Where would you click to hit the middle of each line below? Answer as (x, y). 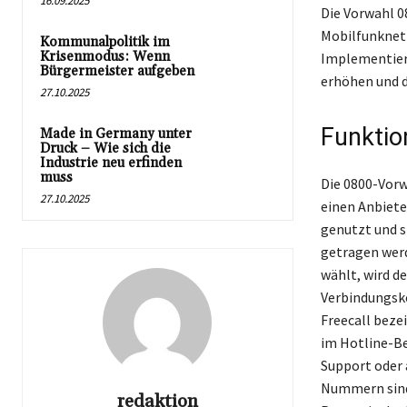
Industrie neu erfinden (111, 163)
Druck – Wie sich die (105, 148)
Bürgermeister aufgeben (117, 71)
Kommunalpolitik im (105, 42)
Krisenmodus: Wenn (105, 56)
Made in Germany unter (116, 134)
